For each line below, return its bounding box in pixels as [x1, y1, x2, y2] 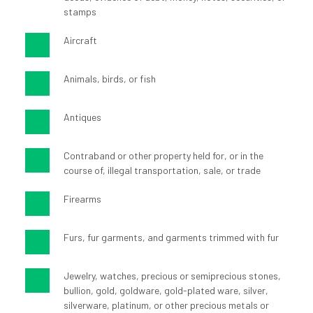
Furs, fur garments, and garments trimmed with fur [63, 231, 279, 244]
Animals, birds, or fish [63, 73, 156, 85]
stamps [63, 6, 96, 18]
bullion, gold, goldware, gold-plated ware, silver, [63, 284, 268, 297]
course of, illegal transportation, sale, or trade [63, 164, 261, 177]
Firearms [63, 193, 101, 205]
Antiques [63, 111, 101, 124]
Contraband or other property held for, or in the [63, 150, 263, 162]
